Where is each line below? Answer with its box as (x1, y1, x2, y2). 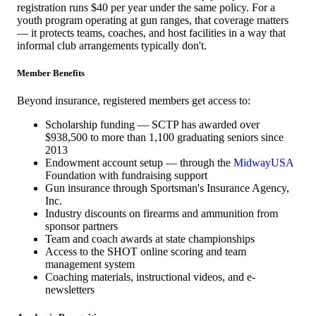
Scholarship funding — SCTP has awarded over (45, 118, 260, 130)
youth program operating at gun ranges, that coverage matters (17, 13, 288, 26)
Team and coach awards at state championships (45, 232, 255, 245)
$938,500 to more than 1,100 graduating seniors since (45, 130, 284, 143)
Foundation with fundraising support (45, 169, 207, 181)
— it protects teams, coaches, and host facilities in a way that (17, 26, 286, 39)
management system (45, 257, 135, 270)
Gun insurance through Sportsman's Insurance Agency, (45, 181, 289, 194)
